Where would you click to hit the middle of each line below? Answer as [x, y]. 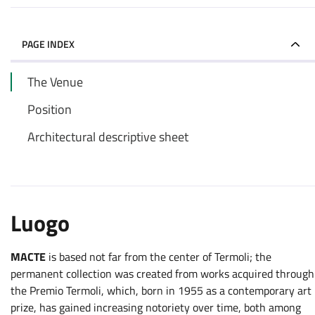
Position [50, 109]
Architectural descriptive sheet [108, 137]
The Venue [55, 82]
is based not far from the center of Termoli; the [160, 257]
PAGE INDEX [48, 44]
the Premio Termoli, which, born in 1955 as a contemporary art [161, 290]
